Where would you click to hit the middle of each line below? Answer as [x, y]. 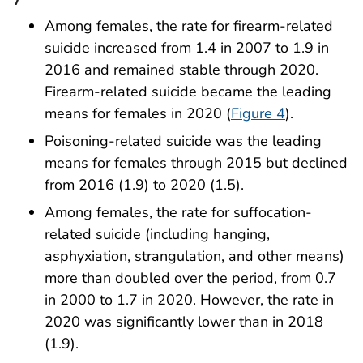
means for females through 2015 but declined [196, 163]
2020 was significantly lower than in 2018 [184, 321]
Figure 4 [258, 114]
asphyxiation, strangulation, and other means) [194, 256]
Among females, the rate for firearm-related [189, 26]
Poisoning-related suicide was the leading [183, 141]
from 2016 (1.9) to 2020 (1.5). [144, 185]
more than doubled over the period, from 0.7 [190, 278]
